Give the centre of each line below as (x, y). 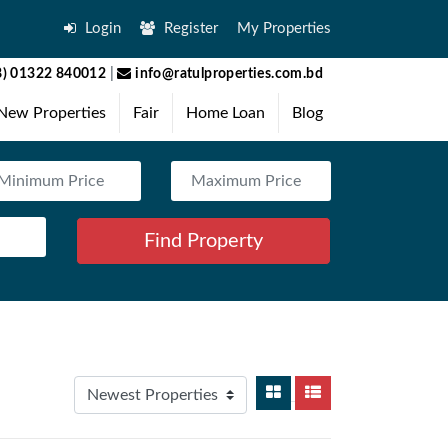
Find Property (203, 241)
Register (189, 28)
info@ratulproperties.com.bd (227, 74)
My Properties (284, 28)
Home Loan (225, 113)
